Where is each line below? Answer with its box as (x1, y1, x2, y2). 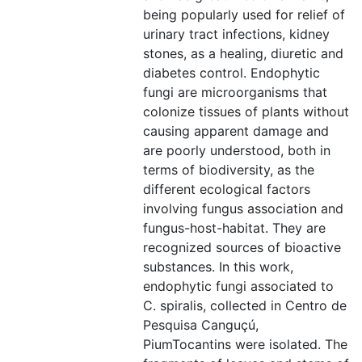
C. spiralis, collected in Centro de (143, 297, 347, 314)
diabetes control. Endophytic (143, 65, 320, 81)
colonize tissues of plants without (143, 103, 349, 120)
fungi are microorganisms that (143, 84, 327, 100)
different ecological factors (143, 181, 310, 197)
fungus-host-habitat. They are (143, 220, 326, 236)
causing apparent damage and (143, 123, 329, 139)
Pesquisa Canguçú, (143, 317, 259, 333)
